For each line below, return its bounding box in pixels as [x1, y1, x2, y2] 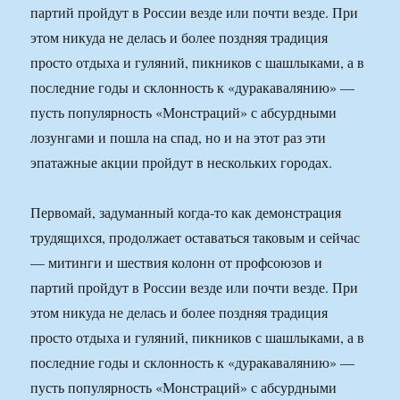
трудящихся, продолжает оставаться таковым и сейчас [30, 228, 361, 247]
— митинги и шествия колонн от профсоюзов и [30, 253, 323, 272]
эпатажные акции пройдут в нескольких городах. [30, 153, 333, 172]
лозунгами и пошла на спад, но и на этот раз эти [30, 128, 327, 147]
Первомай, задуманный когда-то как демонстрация [30, 203, 342, 222]
